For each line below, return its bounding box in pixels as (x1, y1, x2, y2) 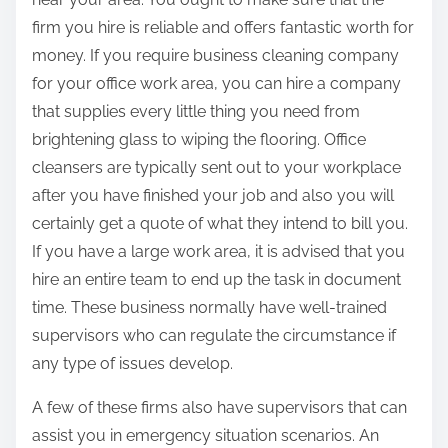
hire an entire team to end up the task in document (32, 270, 401, 290)
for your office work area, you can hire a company (32, 74, 401, 94)
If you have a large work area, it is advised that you (32, 242, 405, 262)
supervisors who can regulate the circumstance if (32, 326, 396, 346)
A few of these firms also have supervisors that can (32, 398, 407, 418)
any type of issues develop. (32, 354, 233, 374)
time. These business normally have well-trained (32, 298, 387, 318)
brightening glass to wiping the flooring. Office (32, 130, 366, 150)
